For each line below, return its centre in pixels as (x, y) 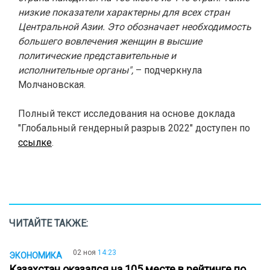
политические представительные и (97, 56)
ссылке (35, 143)
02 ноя (84, 253)
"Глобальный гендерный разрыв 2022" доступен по (134, 128)
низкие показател (58, 12)
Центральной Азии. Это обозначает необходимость (135, 27)
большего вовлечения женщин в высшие (110, 41)
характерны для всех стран (167, 12)
